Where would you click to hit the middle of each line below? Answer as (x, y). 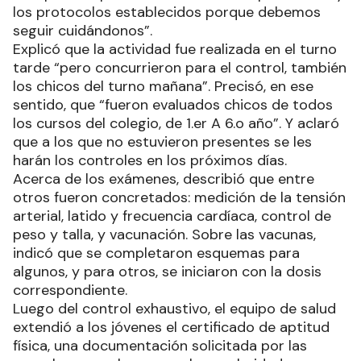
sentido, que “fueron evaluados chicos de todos (173, 104)
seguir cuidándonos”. (83, 30)
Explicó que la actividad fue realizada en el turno (175, 49)
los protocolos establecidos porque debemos (167, 12)
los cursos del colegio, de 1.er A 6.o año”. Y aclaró (176, 123)
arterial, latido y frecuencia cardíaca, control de (172, 216)
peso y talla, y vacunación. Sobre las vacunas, (164, 234)
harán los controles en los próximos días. (150, 160)
